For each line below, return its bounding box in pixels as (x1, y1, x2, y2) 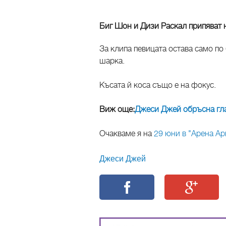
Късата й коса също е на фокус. (99, 80, 216, 90)
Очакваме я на (99, 128, 154, 139)
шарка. (99, 55, 125, 66)
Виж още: (99, 104, 135, 115)
